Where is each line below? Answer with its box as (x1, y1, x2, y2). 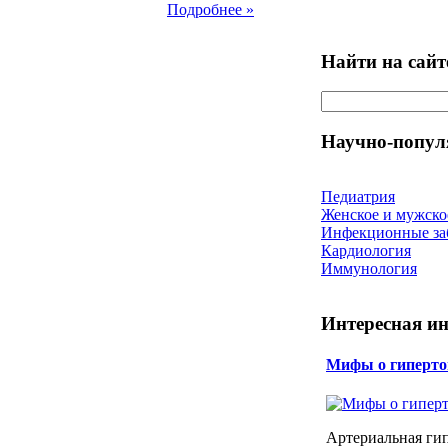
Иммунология (321, 259, 417, 277)
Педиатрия (321, 187, 395, 205)
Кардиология (321, 241, 411, 259)
